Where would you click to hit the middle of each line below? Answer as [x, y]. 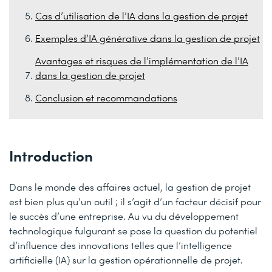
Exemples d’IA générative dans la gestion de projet [148, 38]
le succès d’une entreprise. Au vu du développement [124, 216]
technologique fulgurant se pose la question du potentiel [133, 230]
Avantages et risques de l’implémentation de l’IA [142, 61]
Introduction [51, 155]
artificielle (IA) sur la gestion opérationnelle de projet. [126, 260]
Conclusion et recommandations [106, 98]
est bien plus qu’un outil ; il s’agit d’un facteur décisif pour [135, 201]
